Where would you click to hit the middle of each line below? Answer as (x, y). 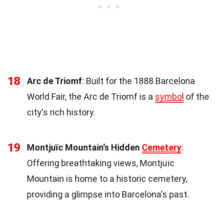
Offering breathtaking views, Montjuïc (101, 163)
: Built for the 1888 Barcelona (139, 81)
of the (197, 96)
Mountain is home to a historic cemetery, (107, 178)
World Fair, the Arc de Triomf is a (91, 96)
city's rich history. (61, 112)
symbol (169, 96)
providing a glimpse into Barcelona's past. (108, 194)
